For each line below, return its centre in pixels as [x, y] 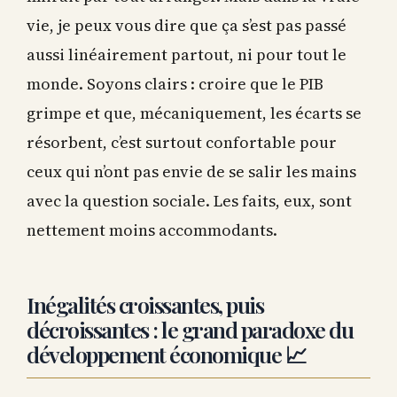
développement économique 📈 [166, 352]
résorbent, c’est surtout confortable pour [182, 140]
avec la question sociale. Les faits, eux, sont [189, 198]
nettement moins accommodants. [152, 228]
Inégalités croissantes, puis [145, 302]
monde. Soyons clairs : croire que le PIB [175, 82]
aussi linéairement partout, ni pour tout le [187, 52]
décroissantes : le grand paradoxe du [190, 327]
